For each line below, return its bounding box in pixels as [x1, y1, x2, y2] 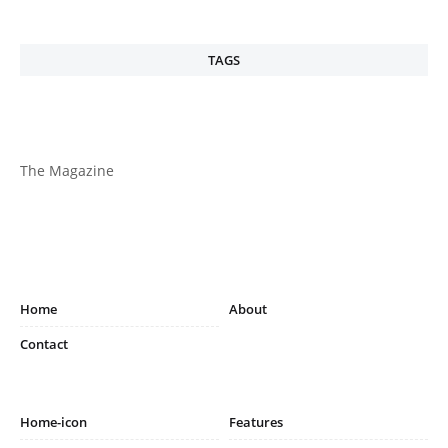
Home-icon [20, 412, 87, 431]
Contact [20, 334, 68, 353]
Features [229, 412, 283, 431]
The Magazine [20, 160, 114, 180]
